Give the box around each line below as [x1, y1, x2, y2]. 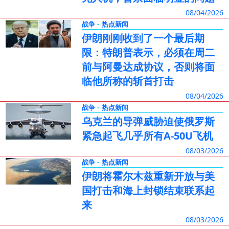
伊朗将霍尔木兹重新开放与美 [81, 169, 215, 183]
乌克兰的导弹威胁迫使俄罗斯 [81, 114, 215, 128]
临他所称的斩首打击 [81, 74, 174, 88]
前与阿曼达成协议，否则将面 [81, 60, 215, 74]
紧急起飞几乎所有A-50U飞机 [81, 129, 213, 143]
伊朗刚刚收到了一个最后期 [81, 31, 204, 45]
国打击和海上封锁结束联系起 [81, 184, 215, 197]
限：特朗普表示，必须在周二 [81, 45, 215, 59]
